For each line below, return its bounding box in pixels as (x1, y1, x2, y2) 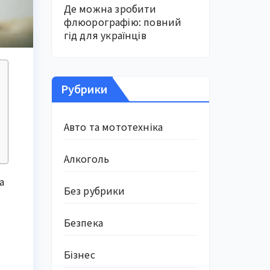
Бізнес (63, 247, 95, 262)
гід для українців (63, 28, 146, 42)
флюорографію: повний (63, 14, 182, 29)
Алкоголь (63, 151, 110, 166)
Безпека (63, 215, 103, 230)
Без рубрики (63, 183, 125, 198)
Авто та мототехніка (63, 119, 163, 134)
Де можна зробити (63, 1, 157, 16)
